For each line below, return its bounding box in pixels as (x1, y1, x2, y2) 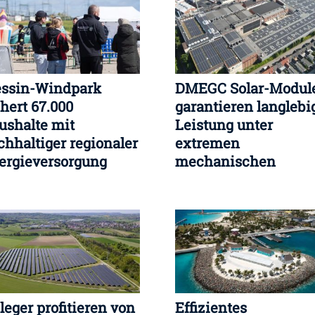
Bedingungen (175, 169, 264, 188)
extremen (175, 133, 240, 152)
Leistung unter (175, 115, 273, 134)
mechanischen (175, 151, 276, 170)
